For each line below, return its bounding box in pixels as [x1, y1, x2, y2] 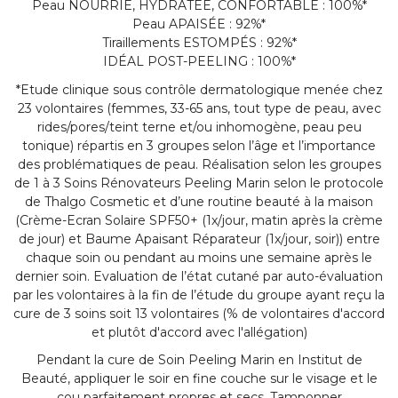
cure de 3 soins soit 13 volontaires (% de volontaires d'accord [13, 305, 385, 322]
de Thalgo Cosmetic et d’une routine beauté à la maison [25, 193, 373, 210]
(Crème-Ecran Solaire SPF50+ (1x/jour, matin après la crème [15, 211, 383, 228]
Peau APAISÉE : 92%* [132, 16, 266, 33]
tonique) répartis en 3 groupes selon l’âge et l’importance [22, 137, 376, 154]
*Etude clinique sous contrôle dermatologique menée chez [15, 81, 383, 98]
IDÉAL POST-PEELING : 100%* [102, 53, 296, 70]
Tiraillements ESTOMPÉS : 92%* [101, 35, 297, 52]
